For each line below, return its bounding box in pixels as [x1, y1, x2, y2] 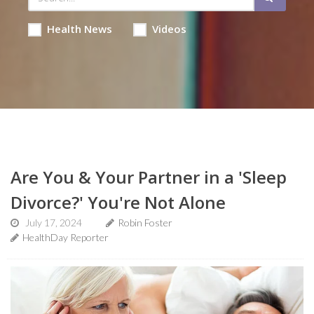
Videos [151, 22, 186, 36]
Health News [46, 22, 112, 36]
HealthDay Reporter [22, 231, 109, 243]
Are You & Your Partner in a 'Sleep [11, 165, 287, 189]
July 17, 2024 [25, 217, 82, 228]
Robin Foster [118, 217, 172, 228]
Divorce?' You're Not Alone [11, 191, 226, 214]
